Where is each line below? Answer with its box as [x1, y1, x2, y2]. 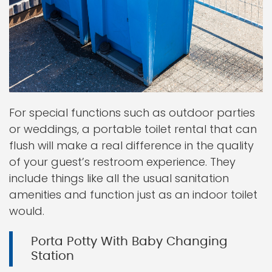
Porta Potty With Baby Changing [31, 236, 228, 248]
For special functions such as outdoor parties [9, 105, 255, 120]
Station [31, 250, 74, 262]
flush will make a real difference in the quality [9, 138, 254, 153]
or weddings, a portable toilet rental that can [9, 121, 257, 137]
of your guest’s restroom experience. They [9, 154, 236, 169]
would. [9, 203, 44, 219]
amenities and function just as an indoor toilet [9, 187, 257, 202]
